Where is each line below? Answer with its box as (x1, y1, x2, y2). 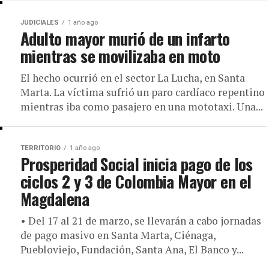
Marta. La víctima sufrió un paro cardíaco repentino (20, 85, 265, 99)
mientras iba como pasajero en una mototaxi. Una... (20, 99, 263, 113)
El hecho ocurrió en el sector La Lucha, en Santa (20, 70, 245, 85)
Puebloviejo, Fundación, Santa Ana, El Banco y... (20, 242, 244, 256)
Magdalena (20, 186, 89, 211)
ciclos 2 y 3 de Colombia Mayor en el (20, 169, 252, 193)
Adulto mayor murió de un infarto (20, 26, 230, 50)
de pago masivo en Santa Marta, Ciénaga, (20, 228, 216, 242)
